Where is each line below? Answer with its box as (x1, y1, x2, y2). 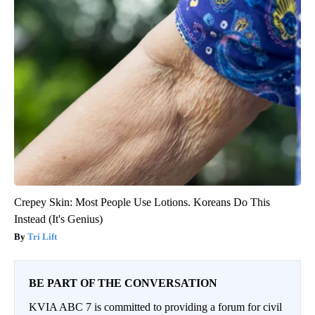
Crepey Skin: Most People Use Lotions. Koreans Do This (14, 196, 270, 209)
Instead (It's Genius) (14, 213, 103, 226)
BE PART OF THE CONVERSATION (29, 277, 217, 290)
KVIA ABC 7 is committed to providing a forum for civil (29, 301, 282, 314)
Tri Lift (27, 231, 57, 243)
